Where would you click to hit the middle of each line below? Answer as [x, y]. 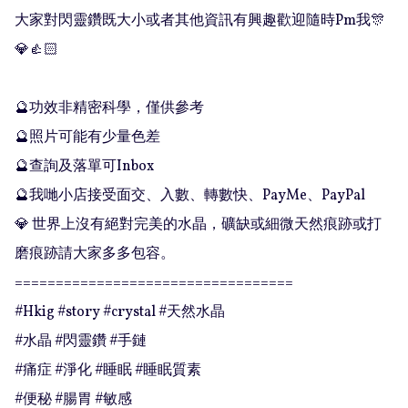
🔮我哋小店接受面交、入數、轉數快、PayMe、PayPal [190, 196]
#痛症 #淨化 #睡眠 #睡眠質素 [108, 371]
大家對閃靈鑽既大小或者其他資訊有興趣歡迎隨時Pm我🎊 [200, 21]
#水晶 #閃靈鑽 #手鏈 [81, 342]
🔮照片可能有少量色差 [87, 138]
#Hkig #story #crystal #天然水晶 [120, 313]
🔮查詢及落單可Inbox [86, 167]
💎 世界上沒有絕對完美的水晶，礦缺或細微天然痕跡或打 [198, 225]
